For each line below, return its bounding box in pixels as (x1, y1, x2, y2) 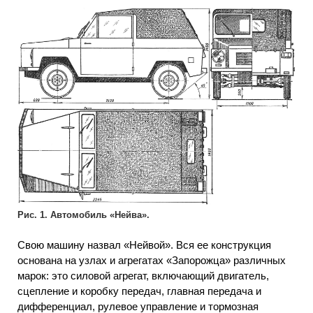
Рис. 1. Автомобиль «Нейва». (17, 210, 150, 221)
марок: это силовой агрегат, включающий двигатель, (17, 269, 269, 282)
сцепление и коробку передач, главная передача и (17, 284, 261, 297)
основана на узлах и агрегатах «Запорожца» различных (17, 254, 286, 266)
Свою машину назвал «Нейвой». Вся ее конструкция (17, 238, 271, 251)
